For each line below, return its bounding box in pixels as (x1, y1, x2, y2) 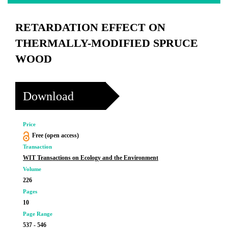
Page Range (23, 211, 52, 217)
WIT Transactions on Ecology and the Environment (23, 154, 158, 161)
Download (23, 89, 74, 103)
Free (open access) (32, 132, 79, 139)
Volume (23, 166, 41, 172)
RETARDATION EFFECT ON (15, 21, 165, 34)
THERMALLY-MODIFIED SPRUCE (15, 37, 198, 49)
